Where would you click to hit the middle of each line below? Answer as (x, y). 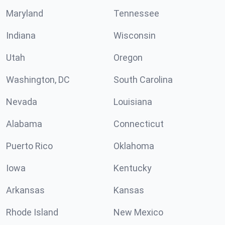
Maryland (25, 13)
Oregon (128, 58)
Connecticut (139, 124)
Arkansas (25, 190)
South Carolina (143, 80)
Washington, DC (38, 80)
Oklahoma (134, 146)
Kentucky (133, 168)
